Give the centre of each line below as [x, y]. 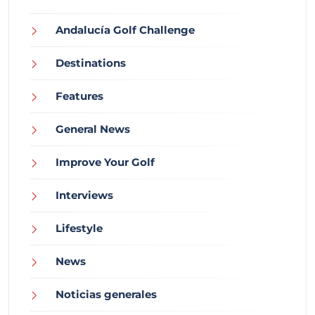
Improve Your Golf [105, 162]
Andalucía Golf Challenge [125, 30]
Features [79, 96]
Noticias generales [106, 295]
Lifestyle [79, 229]
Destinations [91, 63]
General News [93, 129]
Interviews [84, 195]
